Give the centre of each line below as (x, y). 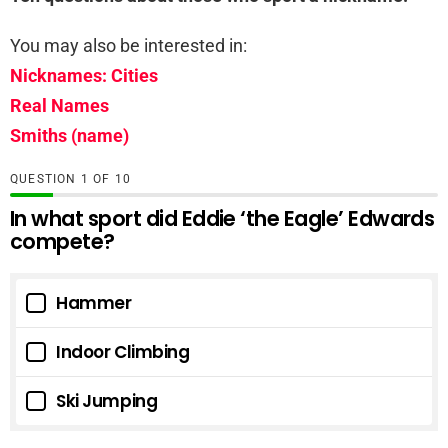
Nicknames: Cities (84, 75)
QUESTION (45, 178)
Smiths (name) (69, 135)
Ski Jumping (107, 400)
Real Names (59, 105)
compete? (62, 241)
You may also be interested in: (128, 45)
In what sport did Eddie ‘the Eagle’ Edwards (222, 218)
